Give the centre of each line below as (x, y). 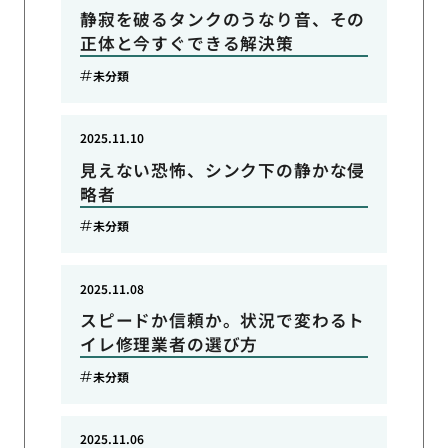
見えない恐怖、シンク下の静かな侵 (222, 169)
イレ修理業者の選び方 (169, 344)
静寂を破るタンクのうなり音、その (222, 19)
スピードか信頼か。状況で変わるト (222, 320)
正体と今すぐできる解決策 (186, 43)
